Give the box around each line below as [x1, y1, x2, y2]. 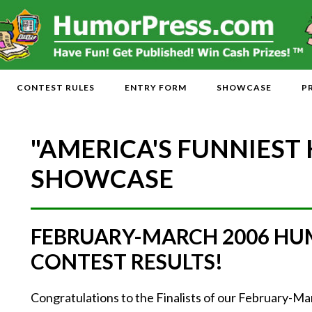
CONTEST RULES [17, 82, 95, 93]
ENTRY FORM [125, 82, 187, 93]
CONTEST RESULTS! [31, 249, 223, 274]
